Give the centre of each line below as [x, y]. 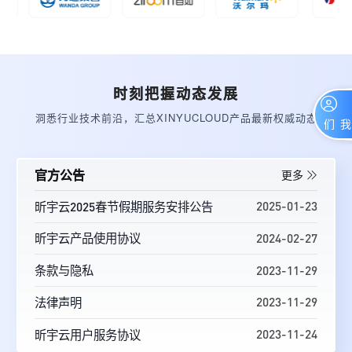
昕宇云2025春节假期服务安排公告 [124, 206]
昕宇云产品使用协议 [88, 238]
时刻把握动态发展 [176, 94]
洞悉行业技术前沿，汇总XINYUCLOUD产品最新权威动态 [176, 117]
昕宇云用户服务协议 [88, 334]
